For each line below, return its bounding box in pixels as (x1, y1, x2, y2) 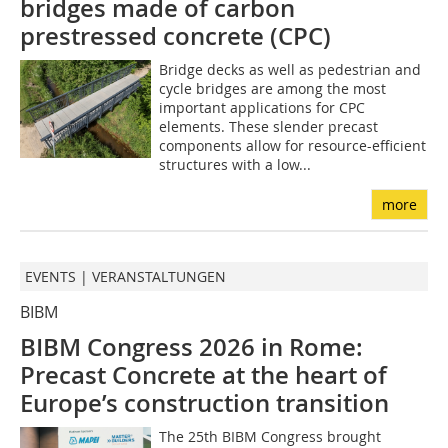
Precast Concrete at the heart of (20, 359, 387, 392)
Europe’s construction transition (20, 387, 389, 420)
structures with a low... (158, 155, 311, 175)
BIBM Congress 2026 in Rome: (20, 331, 363, 364)
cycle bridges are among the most (158, 79, 386, 99)
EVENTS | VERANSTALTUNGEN (25, 267, 226, 287)
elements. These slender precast (158, 117, 378, 137)
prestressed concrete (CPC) (20, 20, 331, 53)
